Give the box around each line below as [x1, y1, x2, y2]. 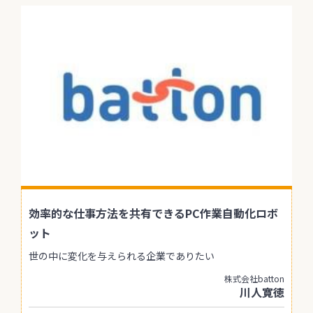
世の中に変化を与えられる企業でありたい [29, 249, 214, 263]
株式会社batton [224, 272, 284, 285]
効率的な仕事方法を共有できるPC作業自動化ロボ [29, 205, 278, 222]
